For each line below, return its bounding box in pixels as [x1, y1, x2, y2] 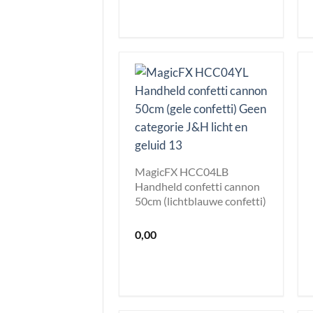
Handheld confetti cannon [135, 179, 260, 193]
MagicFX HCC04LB [135, 164, 228, 178]
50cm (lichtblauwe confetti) [135, 194, 266, 208]
